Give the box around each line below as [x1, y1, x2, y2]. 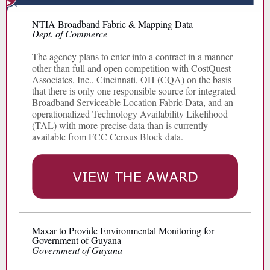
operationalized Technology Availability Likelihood [32, 107, 228, 120]
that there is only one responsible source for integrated [32, 84, 236, 97]
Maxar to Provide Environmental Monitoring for [32, 224, 214, 237]
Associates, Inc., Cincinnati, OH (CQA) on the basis [32, 73, 231, 86]
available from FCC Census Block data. [32, 130, 183, 143]
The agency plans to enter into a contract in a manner [32, 50, 233, 63]
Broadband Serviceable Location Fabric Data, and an [32, 96, 233, 108]
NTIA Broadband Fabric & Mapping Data [32, 17, 193, 30]
